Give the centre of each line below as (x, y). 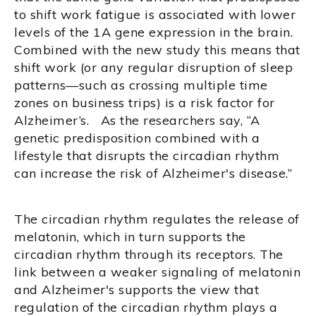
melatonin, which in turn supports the (130, 236)
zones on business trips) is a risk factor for (145, 102)
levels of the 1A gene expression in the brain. (153, 32)
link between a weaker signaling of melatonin (157, 272)
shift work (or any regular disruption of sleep (153, 67)
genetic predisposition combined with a (137, 138)
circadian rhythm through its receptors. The (149, 254)
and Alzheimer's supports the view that (136, 289)
